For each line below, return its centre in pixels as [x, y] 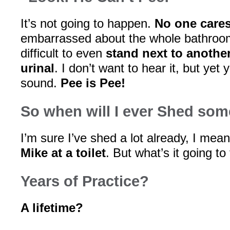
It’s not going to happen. [88, 23]
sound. [41, 83]
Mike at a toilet [63, 153]
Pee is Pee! [93, 83]
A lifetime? [52, 208]
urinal [37, 68]
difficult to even [63, 53]
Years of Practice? [85, 181]
